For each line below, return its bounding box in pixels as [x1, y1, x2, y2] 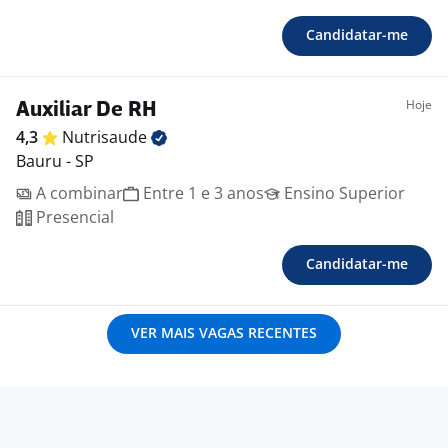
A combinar [32, 182, 123, 205]
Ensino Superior [280, 182, 405, 205]
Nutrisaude [62, 126, 151, 149]
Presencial [32, 206, 114, 229]
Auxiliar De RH [16, 100, 157, 122]
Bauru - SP [16, 150, 94, 173]
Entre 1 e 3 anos [139, 182, 264, 205]
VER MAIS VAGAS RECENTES [131, 323, 317, 343]
